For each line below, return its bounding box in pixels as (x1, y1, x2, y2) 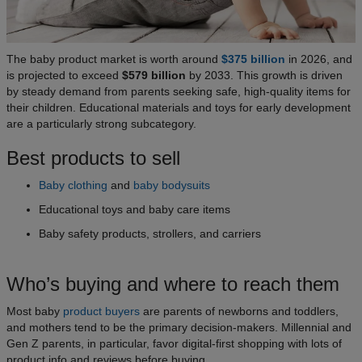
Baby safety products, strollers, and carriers (39, 226, 261, 240)
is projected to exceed (6, 68, 122, 82)
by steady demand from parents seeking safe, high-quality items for (6, 84, 351, 98)
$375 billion (221, 52, 285, 65)
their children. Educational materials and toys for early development (6, 100, 351, 114)
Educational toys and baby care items (39, 202, 230, 216)
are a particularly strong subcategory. (6, 116, 196, 130)
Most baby (6, 304, 63, 318)
